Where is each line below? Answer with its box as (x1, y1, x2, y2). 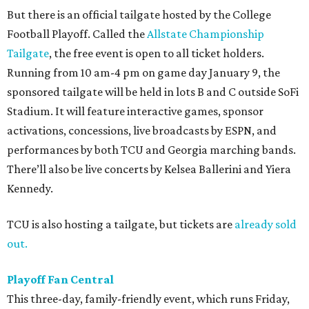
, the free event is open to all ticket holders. (49, 46, 264, 61)
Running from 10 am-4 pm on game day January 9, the (7, 66, 280, 80)
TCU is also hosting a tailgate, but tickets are (7, 217, 235, 232)
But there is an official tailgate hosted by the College (7, 8, 271, 22)
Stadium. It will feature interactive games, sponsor (7, 104, 263, 119)
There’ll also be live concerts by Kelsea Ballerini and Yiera (7, 162, 291, 177)
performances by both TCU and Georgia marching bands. (7, 143, 296, 157)
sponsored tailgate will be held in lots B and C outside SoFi (7, 85, 299, 99)
